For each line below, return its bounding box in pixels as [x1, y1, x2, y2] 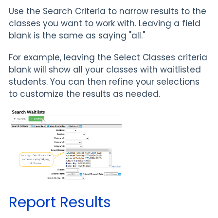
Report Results [9, 192, 111, 213]
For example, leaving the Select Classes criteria [9, 51, 207, 63]
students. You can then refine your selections [9, 75, 200, 88]
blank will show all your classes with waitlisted [9, 63, 201, 75]
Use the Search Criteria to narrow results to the [9, 5, 206, 17]
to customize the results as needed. [9, 88, 160, 100]
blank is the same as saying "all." [9, 29, 145, 41]
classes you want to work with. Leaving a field [9, 17, 200, 29]
